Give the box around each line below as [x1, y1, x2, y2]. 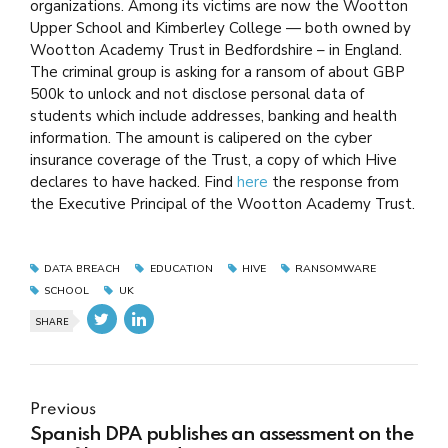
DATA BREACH [44, 261, 121, 276]
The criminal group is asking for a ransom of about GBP [30, 62, 405, 82]
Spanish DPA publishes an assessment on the [30, 424, 413, 445]
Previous [30, 401, 96, 418]
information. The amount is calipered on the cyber [30, 128, 372, 148]
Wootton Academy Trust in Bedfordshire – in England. [30, 40, 402, 60]
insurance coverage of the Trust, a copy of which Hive [30, 150, 397, 170]
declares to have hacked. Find [30, 172, 237, 192]
